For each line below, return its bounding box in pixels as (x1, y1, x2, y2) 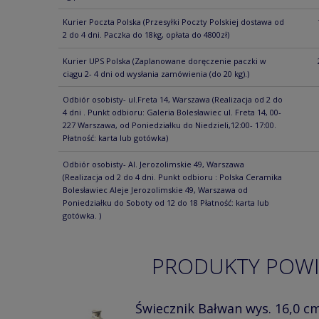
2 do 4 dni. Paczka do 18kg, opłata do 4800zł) (62, 28, 229, 40)
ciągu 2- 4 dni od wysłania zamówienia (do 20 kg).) (62, 68, 249, 79)
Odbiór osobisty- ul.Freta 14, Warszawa (62, 94, 210, 105)
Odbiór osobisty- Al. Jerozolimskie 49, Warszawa (62, 158, 244, 169)
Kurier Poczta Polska (62, 16, 141, 27)
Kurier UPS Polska (62, 55, 132, 66)
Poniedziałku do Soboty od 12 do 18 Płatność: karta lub (62, 197, 269, 208)
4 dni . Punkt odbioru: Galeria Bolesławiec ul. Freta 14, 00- (62, 107, 281, 118)
